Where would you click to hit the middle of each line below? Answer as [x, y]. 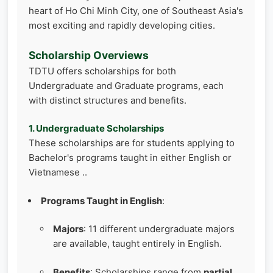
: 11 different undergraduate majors [159, 229]
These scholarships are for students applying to [132, 143]
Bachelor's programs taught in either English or [130, 158]
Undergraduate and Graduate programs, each [126, 85]
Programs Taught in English [101, 200]
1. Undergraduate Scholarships [96, 129]
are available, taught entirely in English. [137, 244]
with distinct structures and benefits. [108, 100]
